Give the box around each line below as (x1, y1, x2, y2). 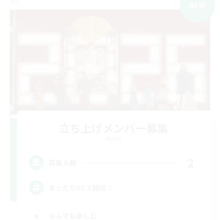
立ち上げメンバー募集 (58, 120, 168, 136)
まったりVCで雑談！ (49, 182, 113, 192)
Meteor (105, 135, 122, 142)
